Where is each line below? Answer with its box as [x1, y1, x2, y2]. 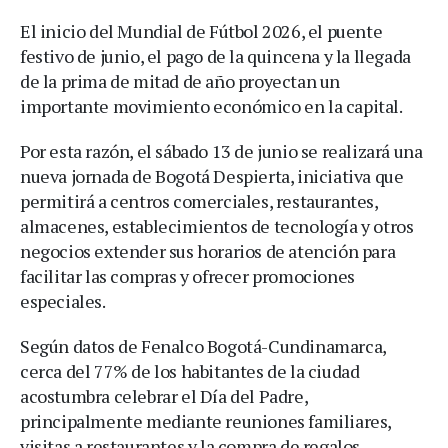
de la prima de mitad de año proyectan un [20, 68, 341, 93]
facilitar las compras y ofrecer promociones [20, 263, 355, 288]
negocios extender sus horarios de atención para [20, 238, 396, 263]
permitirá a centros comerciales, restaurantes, [20, 188, 378, 213]
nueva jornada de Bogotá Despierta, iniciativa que [20, 163, 404, 188]
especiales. [20, 288, 106, 313]
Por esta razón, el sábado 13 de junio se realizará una [20, 138, 423, 163]
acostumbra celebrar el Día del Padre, [20, 383, 308, 408]
